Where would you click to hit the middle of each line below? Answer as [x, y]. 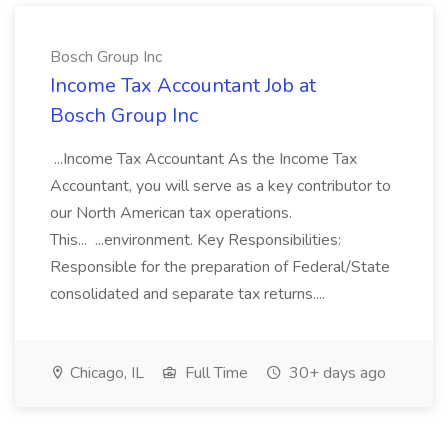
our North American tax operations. [171, 213]
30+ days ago [335, 373]
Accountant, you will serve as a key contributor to [220, 186]
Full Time [214, 373]
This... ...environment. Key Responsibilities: [195, 240]
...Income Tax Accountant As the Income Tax [203, 159]
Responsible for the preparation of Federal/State [220, 267]
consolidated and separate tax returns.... [189, 294]
